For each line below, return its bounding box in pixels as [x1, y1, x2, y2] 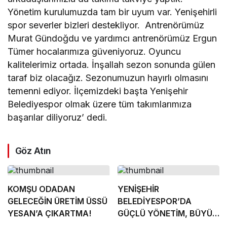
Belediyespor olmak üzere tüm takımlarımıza [8, 99, 192, 110]
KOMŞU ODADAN [8, 184, 75, 195]
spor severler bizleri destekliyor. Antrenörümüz [8, 20, 205, 31]
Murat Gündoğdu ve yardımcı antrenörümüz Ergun [8, 33, 217, 44]
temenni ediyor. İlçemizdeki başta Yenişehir [8, 86, 188, 97]
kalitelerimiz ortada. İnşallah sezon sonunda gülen [8, 59, 216, 70]
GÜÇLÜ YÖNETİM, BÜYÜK [117, 208, 218, 219]
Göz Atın [15, 145, 51, 157]
